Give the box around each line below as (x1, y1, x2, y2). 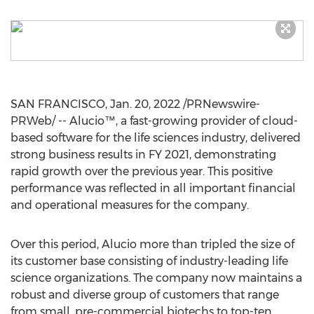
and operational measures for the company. (11, 198, 249, 212)
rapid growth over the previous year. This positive (11, 165, 273, 178)
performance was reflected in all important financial (11, 182, 296, 195)
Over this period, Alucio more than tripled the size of (11, 238, 294, 251)
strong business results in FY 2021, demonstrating (11, 148, 276, 161)
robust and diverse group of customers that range (11, 288, 279, 301)
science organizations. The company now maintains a (11, 271, 302, 285)
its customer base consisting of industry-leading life (11, 254, 288, 268)
